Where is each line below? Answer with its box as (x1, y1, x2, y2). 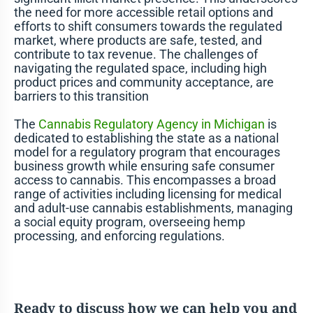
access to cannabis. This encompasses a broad (13, 172, 276, 187)
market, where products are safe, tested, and (13, 32, 262, 48)
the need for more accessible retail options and (13, 4, 273, 20)
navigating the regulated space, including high (13, 60, 267, 75)
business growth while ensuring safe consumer (13, 158, 275, 173)
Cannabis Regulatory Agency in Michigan (38, 116, 265, 131)
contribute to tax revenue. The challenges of (13, 46, 258, 61)
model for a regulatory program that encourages (13, 144, 280, 159)
